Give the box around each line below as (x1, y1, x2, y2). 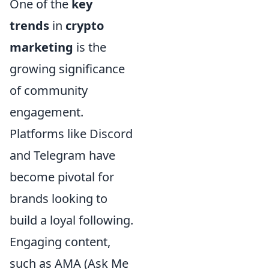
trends (10, 17, 49, 34)
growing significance (10, 61, 125, 77)
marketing (10, 39, 73, 56)
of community (10, 82, 88, 99)
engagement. (10, 104, 83, 121)
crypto (65, 17, 104, 34)
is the (73, 39, 106, 56)
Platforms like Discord (10, 125, 133, 142)
